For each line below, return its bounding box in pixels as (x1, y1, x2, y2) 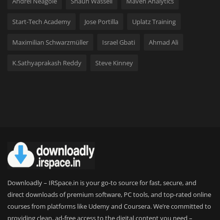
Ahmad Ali (149, 38, 178, 47)
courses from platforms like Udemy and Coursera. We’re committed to (7, 202, 211, 211)
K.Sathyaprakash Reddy (12, 58, 82, 68)
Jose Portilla (84, 17, 118, 27)
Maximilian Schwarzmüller (12, 38, 88, 47)
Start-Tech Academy (12, 17, 71, 27)
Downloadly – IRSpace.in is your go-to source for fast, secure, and (7, 178, 196, 188)
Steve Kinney (95, 58, 133, 68)
